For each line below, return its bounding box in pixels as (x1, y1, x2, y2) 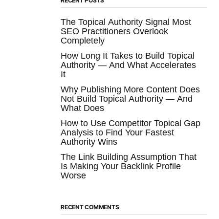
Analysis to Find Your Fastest (61, 128, 174, 138)
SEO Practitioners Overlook (61, 26, 168, 37)
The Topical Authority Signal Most (61, 17, 191, 27)
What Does (61, 103, 104, 113)
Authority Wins (61, 137, 117, 147)
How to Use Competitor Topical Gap (61, 118, 200, 129)
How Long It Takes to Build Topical (61, 51, 195, 61)
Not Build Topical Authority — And (61, 94, 193, 104)
